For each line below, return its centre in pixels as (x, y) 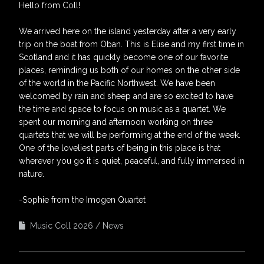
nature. (32, 174)
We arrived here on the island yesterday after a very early (128, 31)
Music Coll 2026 (62, 225)
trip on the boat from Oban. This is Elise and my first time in (131, 44)
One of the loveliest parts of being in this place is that (120, 148)
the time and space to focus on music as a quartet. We (122, 109)
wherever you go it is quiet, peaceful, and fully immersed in (132, 161)
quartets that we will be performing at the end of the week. (130, 135)
